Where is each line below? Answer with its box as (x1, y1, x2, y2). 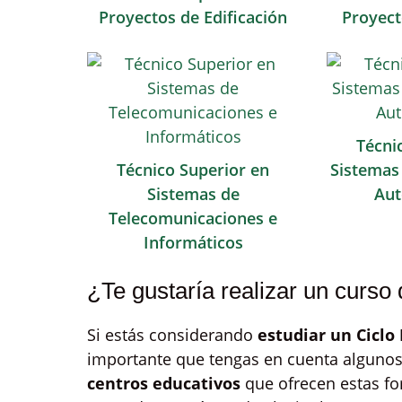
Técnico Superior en (117, 159, 270, 180)
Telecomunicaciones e (109, 207, 278, 229)
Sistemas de (146, 183, 240, 205)
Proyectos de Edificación (99, 6, 288, 28)
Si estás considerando (87, 324, 258, 345)
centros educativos (87, 372, 240, 394)
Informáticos (143, 232, 243, 253)
